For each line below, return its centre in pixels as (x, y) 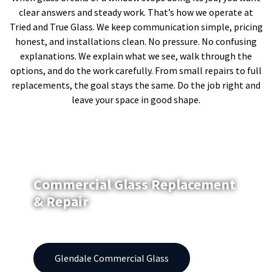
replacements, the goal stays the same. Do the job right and (136, 85)
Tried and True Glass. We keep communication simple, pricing (136, 27)
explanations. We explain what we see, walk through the (136, 56)
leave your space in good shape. (136, 100)
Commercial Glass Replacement (134, 184)
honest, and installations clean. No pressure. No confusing (136, 42)
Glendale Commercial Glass (112, 258)
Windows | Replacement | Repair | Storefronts (129, 226)
